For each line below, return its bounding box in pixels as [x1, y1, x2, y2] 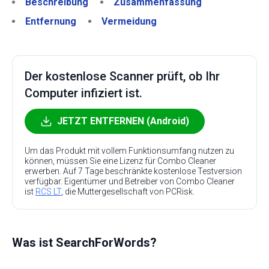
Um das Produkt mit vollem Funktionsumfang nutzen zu [25, 146, 234, 156]
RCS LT [35, 187, 61, 196]
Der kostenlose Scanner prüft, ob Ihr [25, 69, 220, 83]
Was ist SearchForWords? [12, 235, 157, 250]
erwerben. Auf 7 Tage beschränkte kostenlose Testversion [25, 166, 242, 176]
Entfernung [25, 16, 76, 27]
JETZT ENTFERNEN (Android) [57, 115, 189, 127]
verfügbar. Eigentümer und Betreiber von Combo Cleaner [25, 177, 235, 186]
